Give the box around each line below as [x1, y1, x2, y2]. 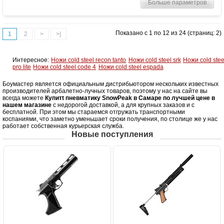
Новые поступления [71, 129, 153, 138]
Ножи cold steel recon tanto [51, 56, 126, 63]
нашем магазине [2, 101, 51, 108]
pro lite [12, 63, 31, 70]
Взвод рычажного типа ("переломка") [97, 26, 203, 34]
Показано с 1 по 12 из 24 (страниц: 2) [115, 29, 221, 36]
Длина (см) [58, 1, 91, 9]
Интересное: [12, 56, 49, 63]
